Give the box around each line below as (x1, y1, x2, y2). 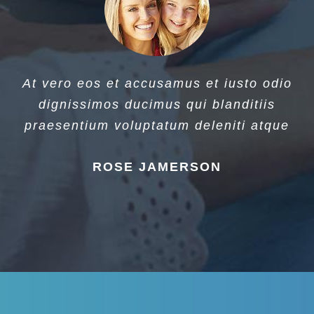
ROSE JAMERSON (93, 160, 221, 175)
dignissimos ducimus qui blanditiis (39, 97, 275, 112)
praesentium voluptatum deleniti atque (25, 118, 289, 133)
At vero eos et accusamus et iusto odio (22, 76, 292, 91)
